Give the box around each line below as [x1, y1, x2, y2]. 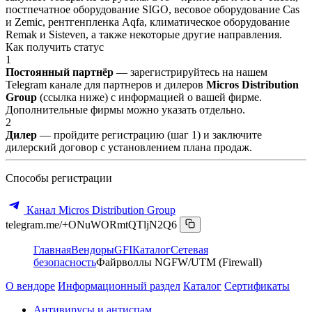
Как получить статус [6, 40, 104, 53]
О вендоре [6, 279, 55, 292]
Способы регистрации [6, 171, 112, 184]
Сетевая [171, 243, 208, 256]
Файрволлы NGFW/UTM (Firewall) [96, 256, 262, 268]
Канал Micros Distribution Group [24, 203, 175, 216]
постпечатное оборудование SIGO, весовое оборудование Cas [6, 3, 299, 15]
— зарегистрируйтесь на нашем [114, 65, 267, 78]
